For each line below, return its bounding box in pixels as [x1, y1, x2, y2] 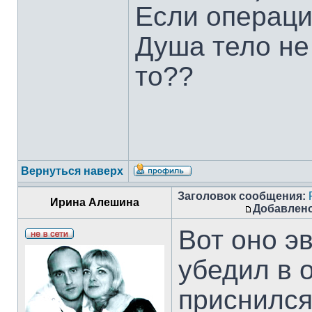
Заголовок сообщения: [178, 190, 306, 202]
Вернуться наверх [21, 165, 123, 177]
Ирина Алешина [50, 196, 139, 208]
